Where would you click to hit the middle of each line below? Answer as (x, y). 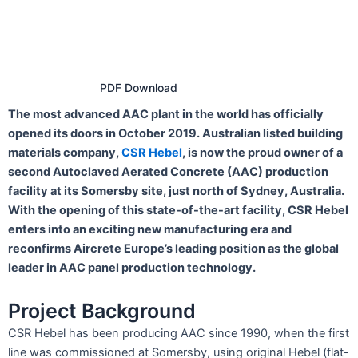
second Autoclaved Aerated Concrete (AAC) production (168, 172)
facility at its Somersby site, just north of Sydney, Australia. (176, 191)
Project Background (102, 310)
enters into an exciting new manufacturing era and (150, 230)
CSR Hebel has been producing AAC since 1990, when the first (179, 333)
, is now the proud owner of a (263, 153)
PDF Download (139, 88)
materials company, (65, 153)
